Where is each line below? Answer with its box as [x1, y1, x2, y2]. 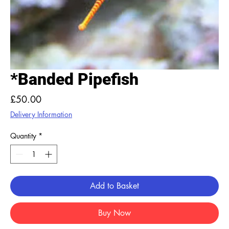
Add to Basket [90, 180, 139, 191]
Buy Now [98, 208, 131, 218]
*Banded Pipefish [10, 70, 139, 89]
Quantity [10, 131, 36, 141]
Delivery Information [10, 109, 72, 119]
